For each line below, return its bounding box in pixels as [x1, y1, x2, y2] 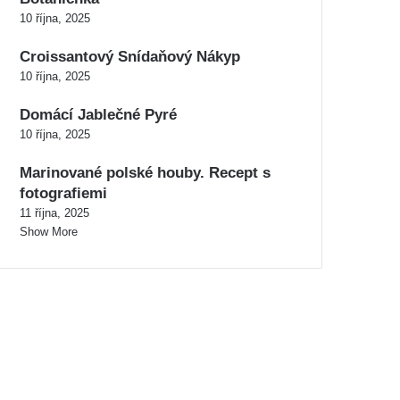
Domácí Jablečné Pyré [20, 106, 177, 123]
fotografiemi [20, 185, 107, 202]
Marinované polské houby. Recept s [20, 164, 271, 181]
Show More [20, 225, 78, 238]
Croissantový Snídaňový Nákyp [20, 48, 240, 65]
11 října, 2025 [20, 206, 89, 220]
